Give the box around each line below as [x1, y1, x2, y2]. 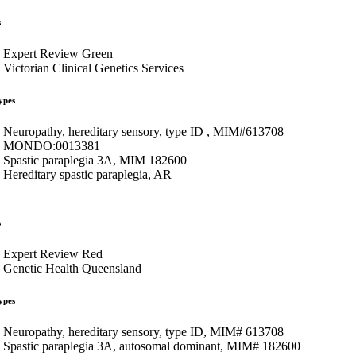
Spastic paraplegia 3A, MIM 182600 [3, 153, 187, 167]
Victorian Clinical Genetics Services [3, 60, 184, 75]
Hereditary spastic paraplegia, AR [3, 167, 172, 181]
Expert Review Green [3, 46, 113, 60]
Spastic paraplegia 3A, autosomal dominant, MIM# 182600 [3, 339, 300, 353]
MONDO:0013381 [3, 138, 100, 153]
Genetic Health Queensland [3, 261, 141, 275]
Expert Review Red [3, 246, 103, 261]
